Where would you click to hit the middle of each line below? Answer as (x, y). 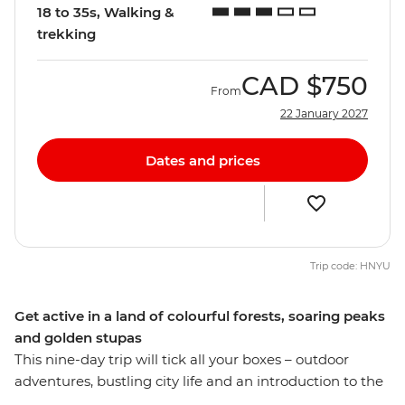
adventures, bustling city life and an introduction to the (199, 381)
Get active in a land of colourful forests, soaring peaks (200, 316)
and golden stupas (78, 338)
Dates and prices (202, 160)
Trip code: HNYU (350, 266)
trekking (66, 34)
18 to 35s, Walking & (106, 13)
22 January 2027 (324, 114)
